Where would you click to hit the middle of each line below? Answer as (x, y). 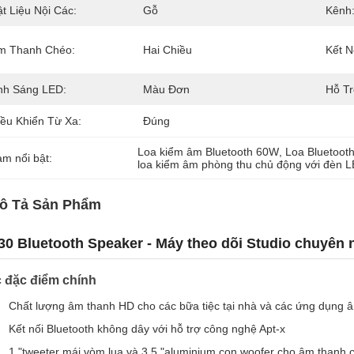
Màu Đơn (166, 89)
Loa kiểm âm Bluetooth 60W (209, 152)
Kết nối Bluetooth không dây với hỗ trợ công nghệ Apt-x (147, 329)
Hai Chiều (168, 50)
